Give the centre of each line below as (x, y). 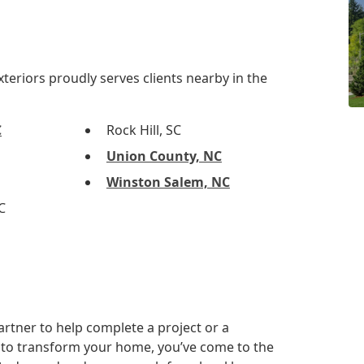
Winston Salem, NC (168, 182)
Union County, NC (164, 156)
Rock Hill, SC (143, 130)
